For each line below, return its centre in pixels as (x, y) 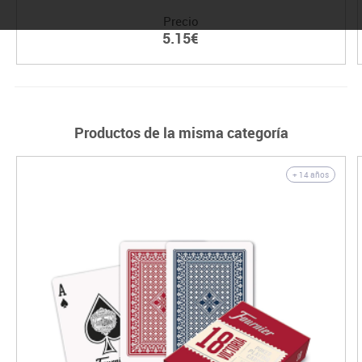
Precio (181, 21)
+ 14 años (310, 175)
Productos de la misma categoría (181, 133)
